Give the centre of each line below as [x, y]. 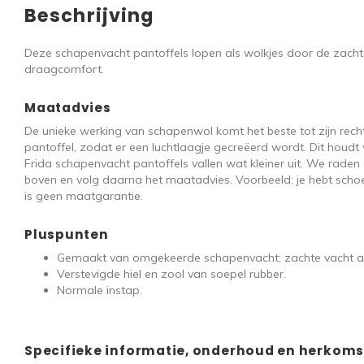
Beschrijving [89, 15]
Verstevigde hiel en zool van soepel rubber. [171, 274]
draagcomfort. [64, 69]
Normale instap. [100, 290]
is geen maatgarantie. [84, 196]
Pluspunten [67, 234]
